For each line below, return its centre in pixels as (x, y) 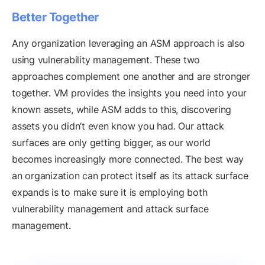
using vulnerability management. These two (106, 60)
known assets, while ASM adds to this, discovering (122, 110)
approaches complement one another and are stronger (131, 77)
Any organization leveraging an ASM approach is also (128, 43)
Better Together (55, 17)
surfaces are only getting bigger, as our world (111, 143)
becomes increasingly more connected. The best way (128, 159)
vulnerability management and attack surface (110, 209)
